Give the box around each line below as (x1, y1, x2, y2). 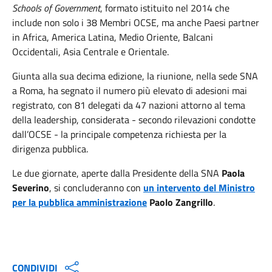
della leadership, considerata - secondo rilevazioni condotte (12, 112, 256, 127)
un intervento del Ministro (143, 180, 255, 195)
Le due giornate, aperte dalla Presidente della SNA (12, 165, 222, 180)
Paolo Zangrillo (149, 194, 213, 209)
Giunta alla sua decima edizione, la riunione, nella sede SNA (12, 68, 258, 83)
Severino (12, 180, 49, 195)
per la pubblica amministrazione (12, 194, 147, 209)
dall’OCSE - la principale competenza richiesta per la (12, 126, 226, 141)
